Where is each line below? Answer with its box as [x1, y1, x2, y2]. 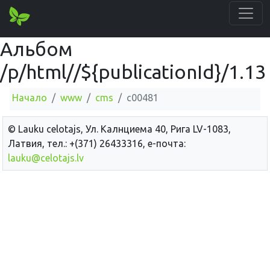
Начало [12, 92, 47, 103]
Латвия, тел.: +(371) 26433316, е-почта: [8, 137, 186, 149]
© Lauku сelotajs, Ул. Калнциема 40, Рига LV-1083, [8, 123, 231, 134]
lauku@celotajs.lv [8, 152, 84, 163]
